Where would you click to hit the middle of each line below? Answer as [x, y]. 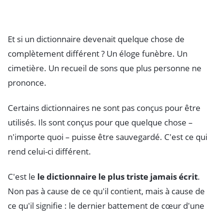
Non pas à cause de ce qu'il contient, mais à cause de [106, 191]
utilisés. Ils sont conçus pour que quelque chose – [100, 122]
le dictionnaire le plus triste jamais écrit [117, 176]
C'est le [23, 176]
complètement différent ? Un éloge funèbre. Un [98, 53]
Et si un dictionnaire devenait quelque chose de [96, 39]
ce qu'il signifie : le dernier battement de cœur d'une [106, 205]
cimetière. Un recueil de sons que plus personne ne [105, 68]
